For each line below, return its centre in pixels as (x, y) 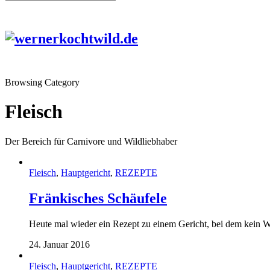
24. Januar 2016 (59, 244)
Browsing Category (42, 82)
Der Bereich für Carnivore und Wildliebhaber (91, 141)
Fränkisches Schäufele (98, 198)
